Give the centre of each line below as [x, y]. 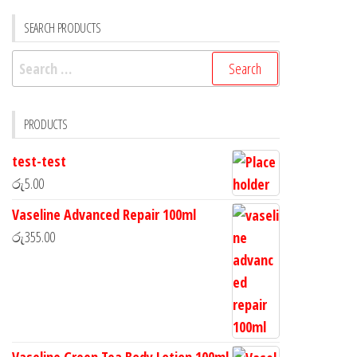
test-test [39, 161]
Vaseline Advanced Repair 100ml [104, 215]
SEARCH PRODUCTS [63, 28]
